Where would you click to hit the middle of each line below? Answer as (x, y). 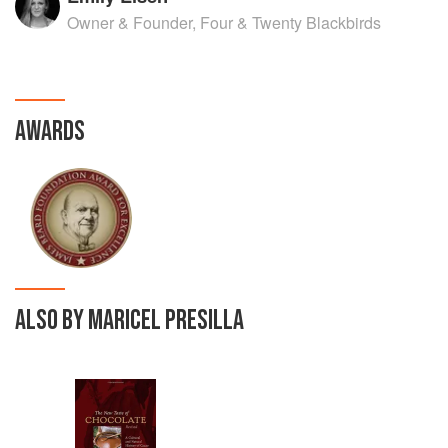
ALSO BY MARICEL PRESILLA (129, 320)
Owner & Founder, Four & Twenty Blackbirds (224, 22)
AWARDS (50, 131)
